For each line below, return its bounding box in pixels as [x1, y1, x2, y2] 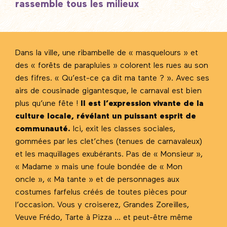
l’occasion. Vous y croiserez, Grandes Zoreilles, [15, 201, 189, 209]
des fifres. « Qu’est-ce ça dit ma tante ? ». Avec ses [15, 74, 209, 83]
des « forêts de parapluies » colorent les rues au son [15, 61, 208, 70]
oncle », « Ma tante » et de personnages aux [15, 175, 179, 184]
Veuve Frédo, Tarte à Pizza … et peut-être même [15, 213, 193, 222]
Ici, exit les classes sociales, [70, 125, 175, 133]
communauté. [15, 125, 70, 133]
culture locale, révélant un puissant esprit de [15, 112, 196, 121]
